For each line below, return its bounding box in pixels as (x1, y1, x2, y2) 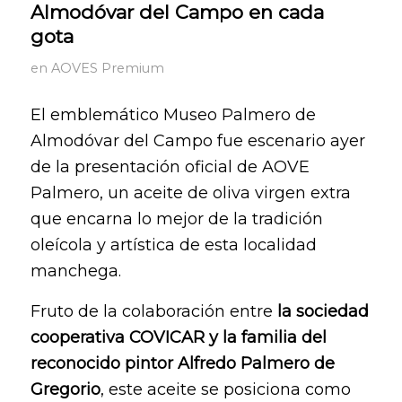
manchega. (30, 261, 121, 282)
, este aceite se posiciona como (100, 379, 351, 399)
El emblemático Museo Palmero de (30, 105, 316, 126)
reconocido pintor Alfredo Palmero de (30, 353, 335, 373)
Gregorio (30, 379, 100, 399)
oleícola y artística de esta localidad (30, 235, 317, 256)
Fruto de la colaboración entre (30, 301, 277, 321)
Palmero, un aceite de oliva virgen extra (30, 183, 351, 204)
